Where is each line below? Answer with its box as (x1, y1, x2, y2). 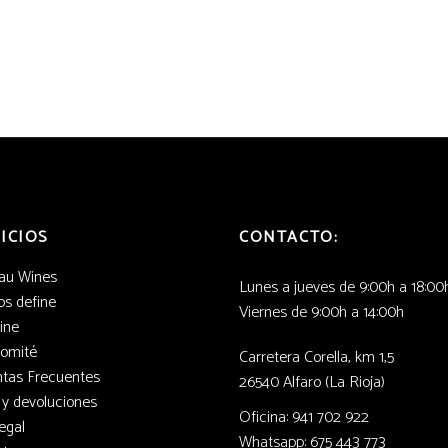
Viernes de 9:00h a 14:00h (239, 299, 404, 326)
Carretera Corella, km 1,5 (239, 344, 394, 371)
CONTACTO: (239, 224, 339, 251)
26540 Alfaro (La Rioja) (239, 369, 385, 396)
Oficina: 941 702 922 (239, 404, 369, 431)
